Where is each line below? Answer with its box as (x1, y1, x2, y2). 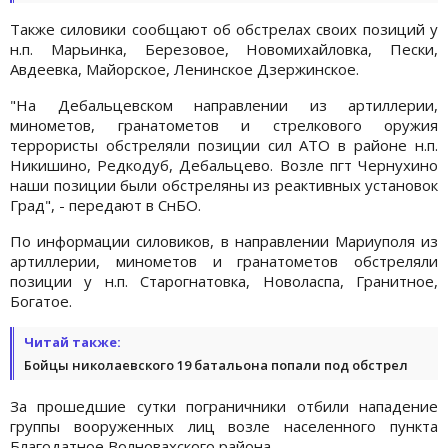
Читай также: (24, 332, 121, 351)
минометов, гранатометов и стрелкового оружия (10, 114, 438, 135)
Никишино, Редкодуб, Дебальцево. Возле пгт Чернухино (10, 154, 438, 175)
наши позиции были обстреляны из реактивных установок (10, 174, 438, 195)
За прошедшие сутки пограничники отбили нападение (10, 395, 438, 416)
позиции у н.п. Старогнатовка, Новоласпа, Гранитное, (10, 270, 438, 291)
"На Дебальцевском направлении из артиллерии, (10, 94, 438, 115)
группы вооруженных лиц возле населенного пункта (10, 415, 438, 436)
